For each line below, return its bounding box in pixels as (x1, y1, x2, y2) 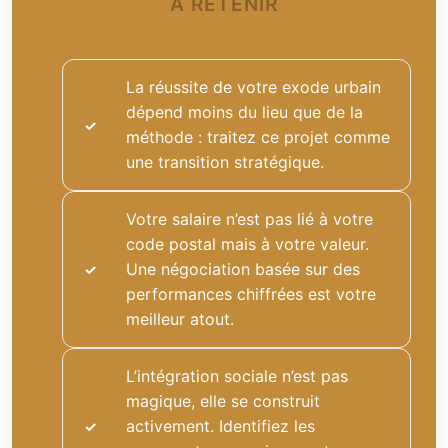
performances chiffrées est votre (126, 284, 376, 305)
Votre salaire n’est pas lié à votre (126, 209, 373, 230)
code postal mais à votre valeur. (126, 234, 369, 255)
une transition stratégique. (126, 152, 324, 173)
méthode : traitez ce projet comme (126, 127, 390, 148)
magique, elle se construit (126, 391, 320, 412)
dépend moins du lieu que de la (126, 102, 363, 123)
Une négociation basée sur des (126, 259, 360, 280)
